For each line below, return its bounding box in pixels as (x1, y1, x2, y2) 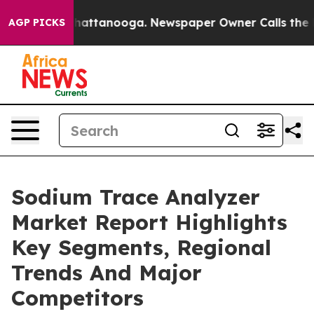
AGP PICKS (8, 16, 65, 29)
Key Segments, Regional (11, 234, 271, 261)
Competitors (11, 285, 144, 311)
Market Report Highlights (11, 209, 287, 235)
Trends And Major (11, 259, 202, 286)
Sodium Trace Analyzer (11, 184, 260, 210)
